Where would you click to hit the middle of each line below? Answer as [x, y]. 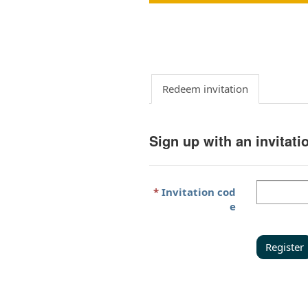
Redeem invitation [205, 89]
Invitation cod [199, 192]
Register [285, 247]
